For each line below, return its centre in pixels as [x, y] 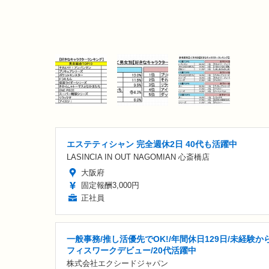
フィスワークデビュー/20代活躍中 [131, 251]
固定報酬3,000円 [110, 186]
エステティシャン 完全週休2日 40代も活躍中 [152, 144]
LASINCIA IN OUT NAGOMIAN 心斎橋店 [138, 157]
